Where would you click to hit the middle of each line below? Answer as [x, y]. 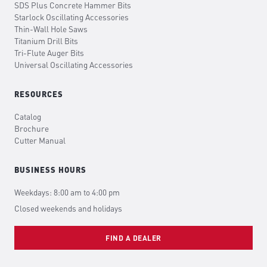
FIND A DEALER [133, 238]
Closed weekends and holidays [68, 209]
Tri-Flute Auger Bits [49, 53]
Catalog [28, 117]
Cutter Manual [40, 141]
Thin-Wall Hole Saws [51, 29]
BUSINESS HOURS [50, 170]
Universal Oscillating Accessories [74, 65]
